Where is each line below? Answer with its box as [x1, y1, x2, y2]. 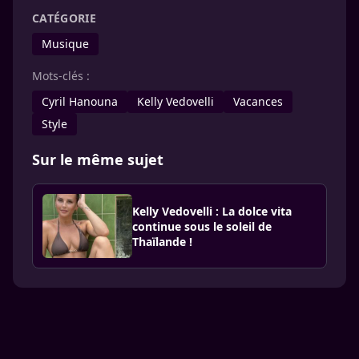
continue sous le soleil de [132, 218, 272, 234]
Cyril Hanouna [42, 94, 118, 109]
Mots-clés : [32, 68, 90, 83]
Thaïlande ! [132, 233, 192, 249]
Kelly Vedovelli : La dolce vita [132, 203, 292, 219]
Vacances [233, 94, 283, 109]
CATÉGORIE [32, 10, 97, 26]
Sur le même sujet [32, 150, 163, 169]
